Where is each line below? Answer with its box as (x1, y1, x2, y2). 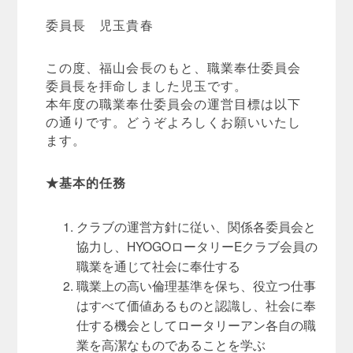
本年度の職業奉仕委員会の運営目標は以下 (46, 94, 302, 112)
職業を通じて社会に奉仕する (76, 256, 241, 274)
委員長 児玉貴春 (46, 15, 154, 33)
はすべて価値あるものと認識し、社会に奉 (76, 295, 317, 314)
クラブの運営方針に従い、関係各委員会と (76, 217, 317, 235)
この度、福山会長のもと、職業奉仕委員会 (46, 58, 302, 76)
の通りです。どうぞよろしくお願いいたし (46, 112, 302, 130)
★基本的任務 (46, 173, 127, 192)
